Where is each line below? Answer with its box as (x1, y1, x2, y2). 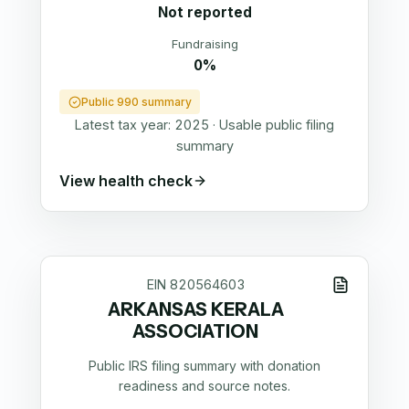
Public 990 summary (80, 95, 192, 110)
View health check (59, 171, 193, 190)
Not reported (157, 4, 252, 22)
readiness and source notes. (119, 377, 290, 393)
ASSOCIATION (132, 320, 259, 343)
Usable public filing (219, 117, 334, 133)
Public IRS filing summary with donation (89, 357, 320, 373)
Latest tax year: (75, 117, 174, 133)
